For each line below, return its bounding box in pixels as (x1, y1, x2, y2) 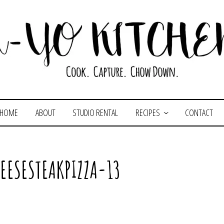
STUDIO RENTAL (72, 106, 118, 118)
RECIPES (135, 106, 160, 118)
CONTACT (184, 106, 213, 118)
